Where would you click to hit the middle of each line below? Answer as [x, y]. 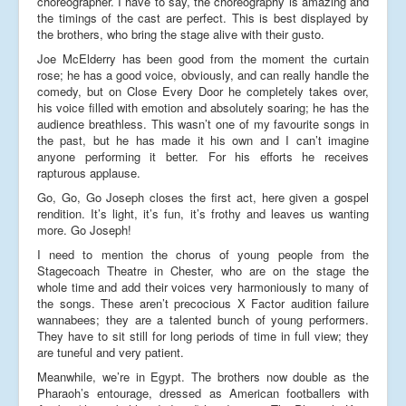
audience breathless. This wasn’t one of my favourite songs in [203, 123]
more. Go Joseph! [84, 229]
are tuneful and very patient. [111, 352]
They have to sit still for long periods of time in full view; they [203, 335]
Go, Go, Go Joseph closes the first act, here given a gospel [203, 197]
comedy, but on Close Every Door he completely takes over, [203, 91]
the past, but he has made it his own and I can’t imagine [203, 140]
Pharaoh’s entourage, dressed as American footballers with [203, 392]
